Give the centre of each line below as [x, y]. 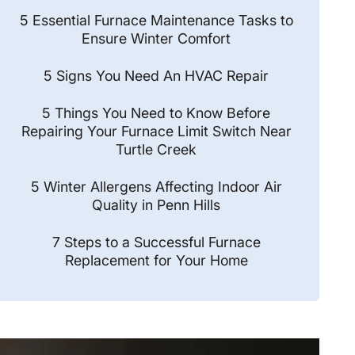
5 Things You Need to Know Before [157, 113]
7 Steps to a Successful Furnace [156, 242]
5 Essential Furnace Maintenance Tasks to [156, 20]
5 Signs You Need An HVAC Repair [157, 75]
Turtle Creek [157, 149]
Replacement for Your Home [156, 260]
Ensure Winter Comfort [157, 38]
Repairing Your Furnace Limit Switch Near [156, 131]
